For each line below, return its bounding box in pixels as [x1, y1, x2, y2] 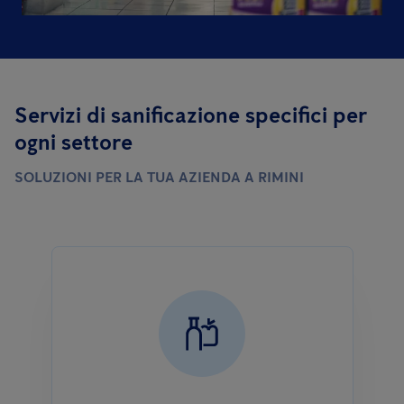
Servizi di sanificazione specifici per [14, 102, 367, 129]
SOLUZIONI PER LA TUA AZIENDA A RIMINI [14, 169, 304, 187]
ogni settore [14, 129, 133, 156]
